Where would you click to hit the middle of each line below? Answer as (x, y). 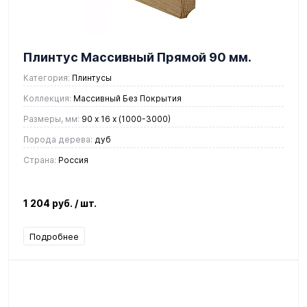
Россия (72, 160)
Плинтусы (91, 77)
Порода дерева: (58, 139)
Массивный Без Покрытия (126, 98)
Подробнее (54, 236)
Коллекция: (47, 98)
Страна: (40, 160)
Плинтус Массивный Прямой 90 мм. (137, 57)
